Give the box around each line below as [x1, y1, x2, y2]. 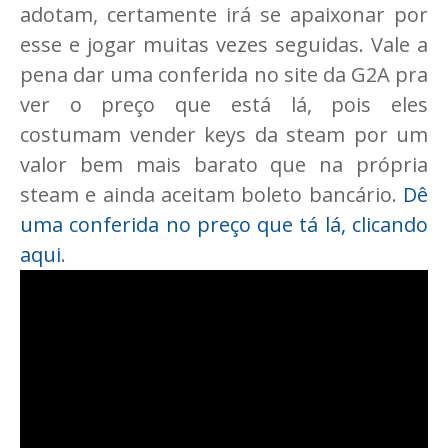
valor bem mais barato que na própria [20, 151, 428, 179]
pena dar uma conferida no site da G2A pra [20, 61, 428, 89]
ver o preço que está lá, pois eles [20, 91, 428, 119]
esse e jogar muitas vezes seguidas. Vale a [20, 31, 428, 59]
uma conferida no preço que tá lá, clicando [20, 211, 428, 239]
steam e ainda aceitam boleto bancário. [20, 181, 403, 209]
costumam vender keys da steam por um [20, 121, 428, 149]
